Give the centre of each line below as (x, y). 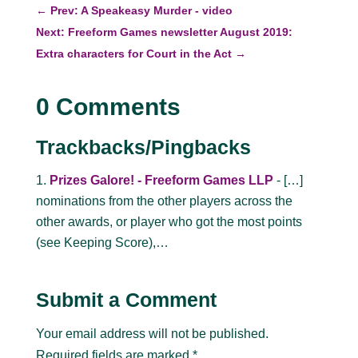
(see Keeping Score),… (102, 243)
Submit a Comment (126, 300)
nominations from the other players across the (164, 201)
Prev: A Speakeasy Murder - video (141, 11)
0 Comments (108, 107)
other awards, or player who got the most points (169, 222)
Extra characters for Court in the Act (133, 54)
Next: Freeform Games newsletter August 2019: (164, 32)
